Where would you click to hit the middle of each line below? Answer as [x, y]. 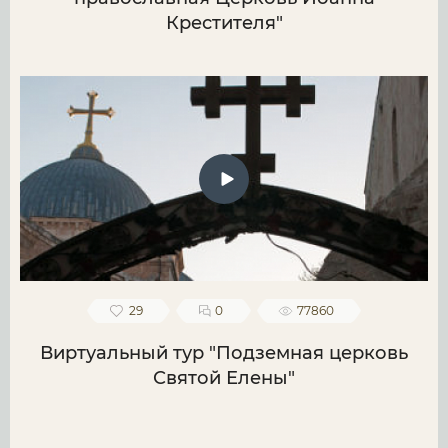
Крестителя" [224, 23]
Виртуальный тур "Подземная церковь [224, 353]
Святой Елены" [224, 378]
